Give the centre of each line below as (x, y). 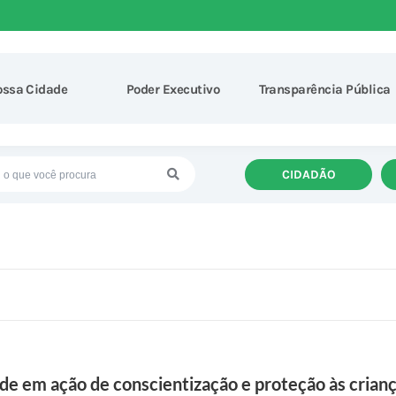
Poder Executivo (173, 89)
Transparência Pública (324, 89)
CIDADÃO (308, 175)
